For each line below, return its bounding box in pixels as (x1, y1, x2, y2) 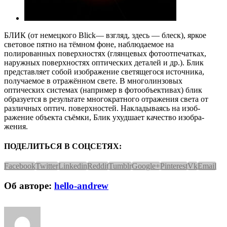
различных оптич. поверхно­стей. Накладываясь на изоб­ (4, 103, 200, 112)
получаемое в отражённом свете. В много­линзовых (4, 76, 182, 85)
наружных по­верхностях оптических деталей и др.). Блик (4, 58, 204, 67)
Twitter (35, 162, 58, 171)
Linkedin (58, 162, 87, 171)
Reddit (87, 162, 108, 171)
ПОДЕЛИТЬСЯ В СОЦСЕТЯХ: (4, 142, 122, 151)
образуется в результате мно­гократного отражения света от (4, 94, 208, 103)
